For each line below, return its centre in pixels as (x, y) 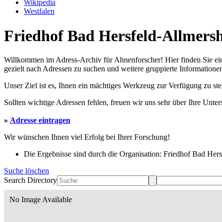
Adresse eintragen (40, 120)
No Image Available (41, 200)
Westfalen (39, 11)
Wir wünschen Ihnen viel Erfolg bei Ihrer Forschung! (87, 137)
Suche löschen (27, 171)
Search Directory (30, 180)
